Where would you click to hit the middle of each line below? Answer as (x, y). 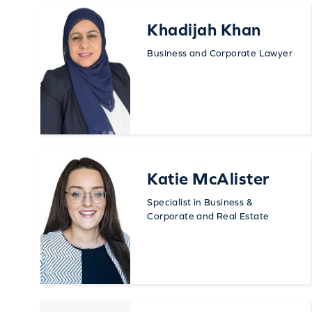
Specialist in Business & (200, 202)
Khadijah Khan (204, 30)
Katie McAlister (208, 179)
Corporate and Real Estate (208, 216)
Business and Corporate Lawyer (220, 53)
